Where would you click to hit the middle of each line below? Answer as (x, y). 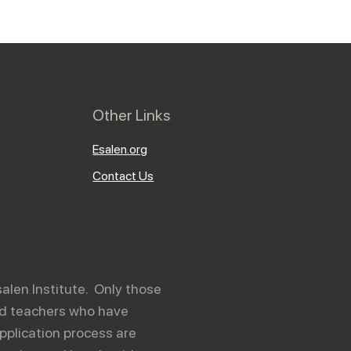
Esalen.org (120, 149)
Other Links (132, 115)
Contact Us (123, 175)
